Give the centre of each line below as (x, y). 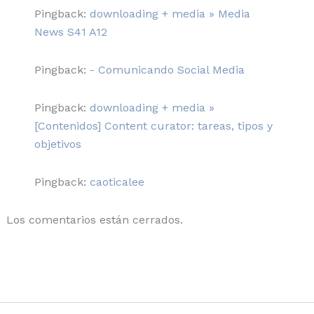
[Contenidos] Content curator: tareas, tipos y (153, 125)
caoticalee (117, 182)
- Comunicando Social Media (167, 69)
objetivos (57, 144)
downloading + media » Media (170, 13)
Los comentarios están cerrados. (94, 219)
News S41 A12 (70, 32)
